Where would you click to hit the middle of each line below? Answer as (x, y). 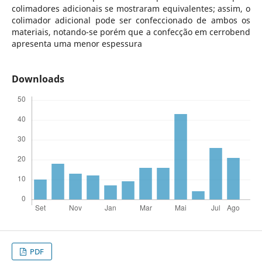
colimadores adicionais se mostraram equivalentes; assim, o (131, 8)
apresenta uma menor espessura (77, 43)
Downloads (38, 79)
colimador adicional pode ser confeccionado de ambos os (131, 20)
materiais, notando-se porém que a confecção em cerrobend (131, 32)
